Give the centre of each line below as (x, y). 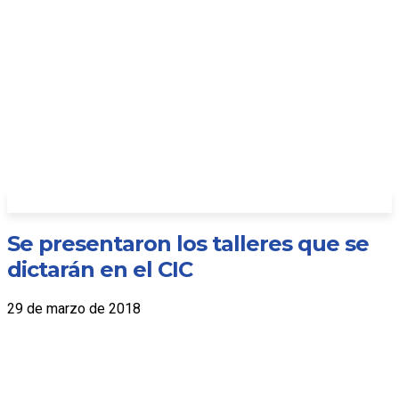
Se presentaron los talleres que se (188, 244)
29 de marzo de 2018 (74, 309)
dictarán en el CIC (100, 270)
